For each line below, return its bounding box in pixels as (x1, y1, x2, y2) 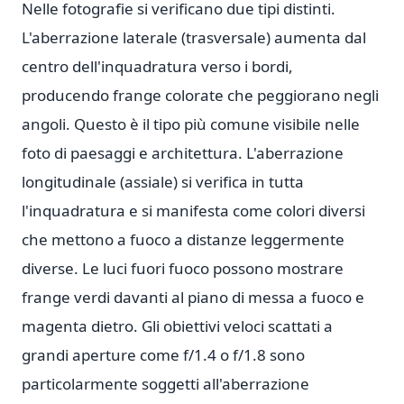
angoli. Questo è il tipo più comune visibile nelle (22, 114, 360, 134)
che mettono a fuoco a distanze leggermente (22, 229, 344, 250)
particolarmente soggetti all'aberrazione (22, 373, 309, 394)
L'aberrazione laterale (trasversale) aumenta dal (22, 27, 366, 48)
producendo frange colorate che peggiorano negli (22, 85, 379, 106)
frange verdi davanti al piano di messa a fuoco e (22, 287, 364, 308)
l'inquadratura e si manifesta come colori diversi (22, 200, 365, 221)
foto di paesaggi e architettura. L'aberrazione (22, 142, 344, 163)
